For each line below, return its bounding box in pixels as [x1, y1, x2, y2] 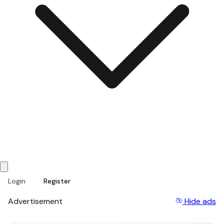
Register [43, 176, 70, 185]
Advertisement [8, 196, 62, 206]
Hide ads [184, 196, 216, 206]
